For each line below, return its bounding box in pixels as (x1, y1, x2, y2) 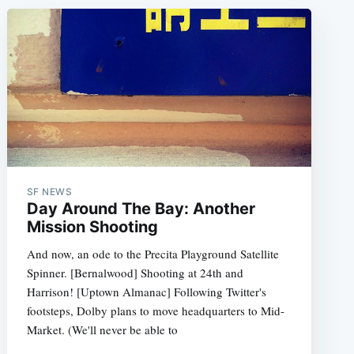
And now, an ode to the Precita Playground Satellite (26, 246, 279, 262)
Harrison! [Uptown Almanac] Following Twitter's (26, 284, 266, 300)
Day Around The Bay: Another (26, 199, 255, 219)
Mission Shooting (26, 217, 158, 237)
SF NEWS (26, 186, 73, 198)
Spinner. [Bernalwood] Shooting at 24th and (26, 265, 243, 281)
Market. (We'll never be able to (26, 322, 178, 338)
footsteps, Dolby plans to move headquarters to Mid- (26, 303, 284, 319)
